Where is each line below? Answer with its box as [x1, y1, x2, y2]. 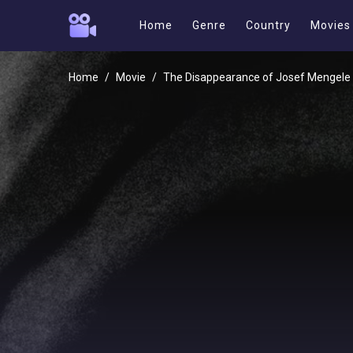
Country [246, 19, 291, 32]
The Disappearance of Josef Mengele [163, 71, 351, 84]
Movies [310, 19, 351, 32]
